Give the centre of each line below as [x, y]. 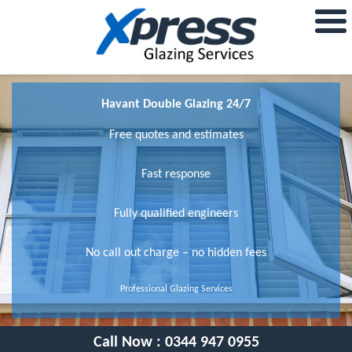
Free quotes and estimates [176, 135]
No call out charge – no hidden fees [176, 253]
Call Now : [129, 342]
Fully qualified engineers [176, 213]
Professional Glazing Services [176, 289]
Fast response [176, 174]
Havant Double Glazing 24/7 [176, 104]
